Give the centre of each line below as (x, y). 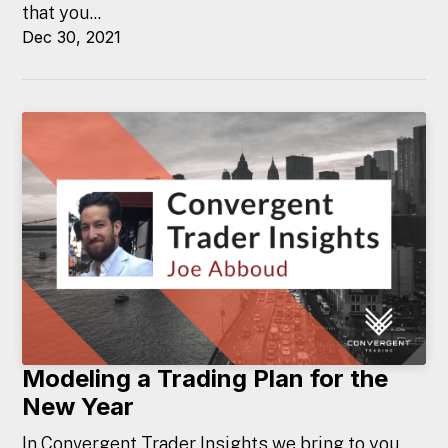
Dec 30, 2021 (72, 37)
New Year (78, 407)
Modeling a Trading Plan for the (205, 379)
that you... (62, 13)
